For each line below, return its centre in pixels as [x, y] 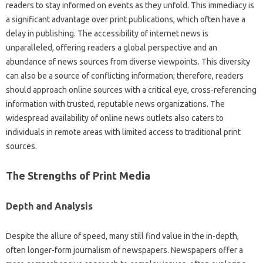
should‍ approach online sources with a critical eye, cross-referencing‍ [131, 90]
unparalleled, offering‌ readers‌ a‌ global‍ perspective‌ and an [112, 48]
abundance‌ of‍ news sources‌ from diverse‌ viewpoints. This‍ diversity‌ [128, 62]
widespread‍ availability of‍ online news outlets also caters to [115, 118]
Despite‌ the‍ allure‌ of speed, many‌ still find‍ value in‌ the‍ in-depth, [122, 236]
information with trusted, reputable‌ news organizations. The [115, 104]
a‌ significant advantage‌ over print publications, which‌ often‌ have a [126, 19]
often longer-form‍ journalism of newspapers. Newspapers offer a [124, 250]
